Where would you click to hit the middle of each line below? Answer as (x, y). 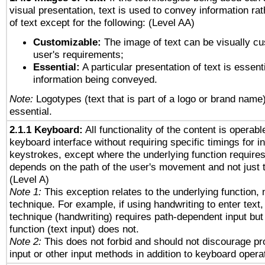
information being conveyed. (95, 79)
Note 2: (25, 241)
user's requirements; (78, 54)
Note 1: (25, 192)
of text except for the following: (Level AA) (102, 22)
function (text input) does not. (74, 229)
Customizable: (67, 42)
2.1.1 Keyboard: (46, 130)
